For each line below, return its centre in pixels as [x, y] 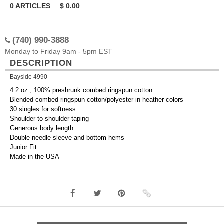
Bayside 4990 [29, 77]
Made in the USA [35, 157]
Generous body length [42, 128]
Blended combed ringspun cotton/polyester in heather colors [97, 100]
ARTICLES [33, 6]
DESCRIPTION [41, 63]
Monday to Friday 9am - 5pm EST [59, 51]
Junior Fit [23, 147]
